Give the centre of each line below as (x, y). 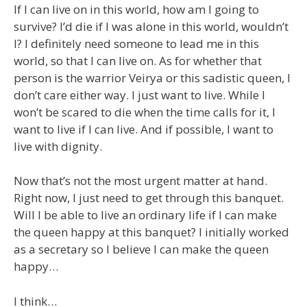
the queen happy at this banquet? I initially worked (151, 232)
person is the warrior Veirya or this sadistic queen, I (152, 77)
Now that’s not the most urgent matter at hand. (140, 181)
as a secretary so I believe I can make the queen (141, 249)
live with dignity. (58, 146)
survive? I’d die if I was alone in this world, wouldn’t (151, 26)
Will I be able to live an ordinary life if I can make (145, 215)
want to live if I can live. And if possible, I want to (144, 129)
